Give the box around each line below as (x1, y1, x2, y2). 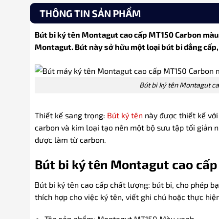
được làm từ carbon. (34, 135, 106, 145)
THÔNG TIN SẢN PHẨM (39, 7, 141, 20)
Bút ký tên (107, 110, 143, 120)
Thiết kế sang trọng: (34, 110, 107, 120)
